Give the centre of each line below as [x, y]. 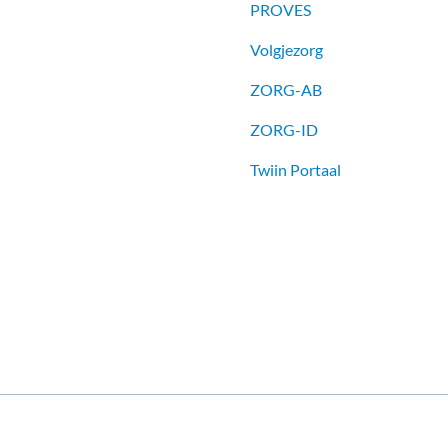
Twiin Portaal [295, 170]
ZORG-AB [285, 90]
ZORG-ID [283, 130]
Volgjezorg [286, 50]
